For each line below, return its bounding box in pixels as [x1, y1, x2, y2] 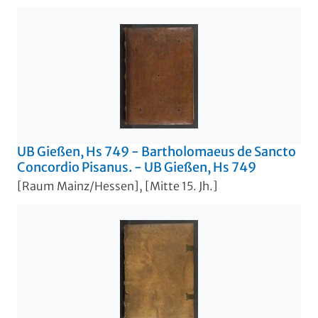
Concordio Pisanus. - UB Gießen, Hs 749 [17, 159, 256, 176]
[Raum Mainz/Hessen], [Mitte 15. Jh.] [17, 178, 218, 193]
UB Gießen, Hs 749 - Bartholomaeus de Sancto [17, 143, 296, 160]
